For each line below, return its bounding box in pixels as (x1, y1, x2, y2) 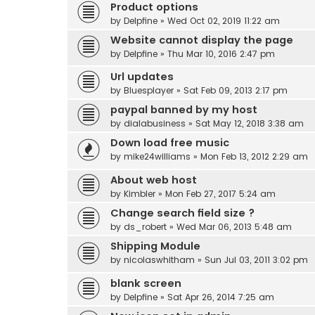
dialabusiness (124, 117, 186, 130)
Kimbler (124, 187, 155, 200)
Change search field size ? (110, 205, 255, 220)
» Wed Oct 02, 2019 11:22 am (157, 14, 280, 27)
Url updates (110, 70, 174, 84)
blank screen (110, 276, 181, 290)
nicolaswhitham (124, 253, 195, 266)
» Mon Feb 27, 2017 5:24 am (155, 187, 276, 200)
